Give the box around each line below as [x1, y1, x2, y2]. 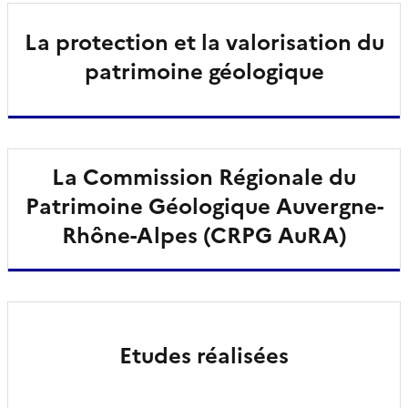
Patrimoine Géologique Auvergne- [25, 189, 383, 223]
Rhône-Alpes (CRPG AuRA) [61, 219, 347, 252]
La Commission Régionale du [52, 160, 356, 194]
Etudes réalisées [119, 339, 289, 372]
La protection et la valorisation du [24, 25, 384, 59]
